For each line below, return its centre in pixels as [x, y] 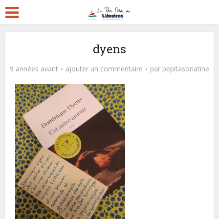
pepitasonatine [186, 69]
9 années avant [34, 69]
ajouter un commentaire [104, 69]
